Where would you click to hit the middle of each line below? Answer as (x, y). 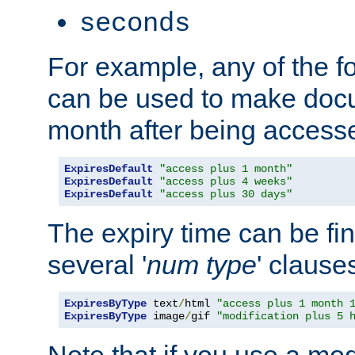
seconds (135, 23)
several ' (97, 264)
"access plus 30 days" (226, 194)
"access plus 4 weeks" (226, 181)
